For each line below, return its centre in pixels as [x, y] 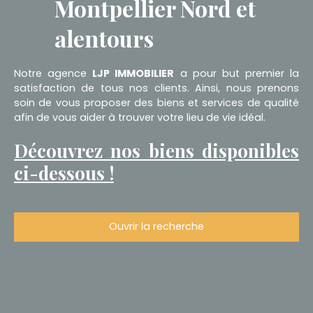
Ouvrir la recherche [156, 227]
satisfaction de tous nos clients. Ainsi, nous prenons [156, 88]
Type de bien [48, 296]
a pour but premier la [236, 73]
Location [47, 269]
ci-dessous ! [64, 172]
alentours [104, 38]
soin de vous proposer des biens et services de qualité [156, 102]
